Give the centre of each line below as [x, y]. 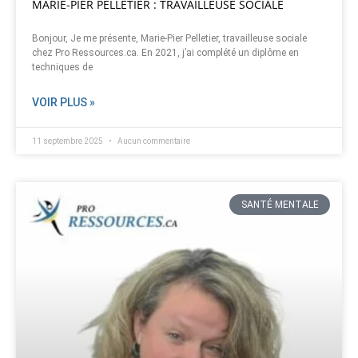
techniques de [62, 68]
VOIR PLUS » [64, 103]
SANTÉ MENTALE [280, 205]
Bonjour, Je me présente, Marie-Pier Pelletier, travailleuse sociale [169, 39]
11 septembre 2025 [68, 141]
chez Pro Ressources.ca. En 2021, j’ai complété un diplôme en [165, 53]
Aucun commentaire [153, 141]
